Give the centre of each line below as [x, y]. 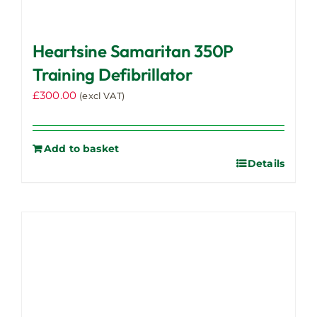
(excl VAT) [102, 96]
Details [266, 163]
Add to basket [82, 148]
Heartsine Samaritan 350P [133, 51]
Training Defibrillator [113, 74]
